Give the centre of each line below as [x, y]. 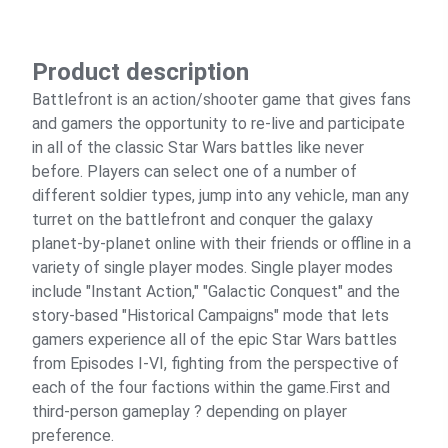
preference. [73, 435]
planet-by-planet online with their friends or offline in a [221, 243]
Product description [140, 72]
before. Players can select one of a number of [194, 171]
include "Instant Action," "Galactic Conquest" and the [216, 291]
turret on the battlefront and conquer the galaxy [202, 219]
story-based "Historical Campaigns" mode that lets [210, 315]
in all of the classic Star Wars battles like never [198, 147]
